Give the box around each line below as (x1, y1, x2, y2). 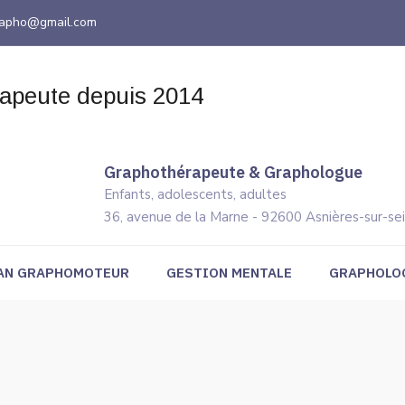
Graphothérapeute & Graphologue (104, 162, 363, 183)
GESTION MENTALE (165, 264, 292, 281)
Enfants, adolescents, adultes (104, 185, 287, 203)
